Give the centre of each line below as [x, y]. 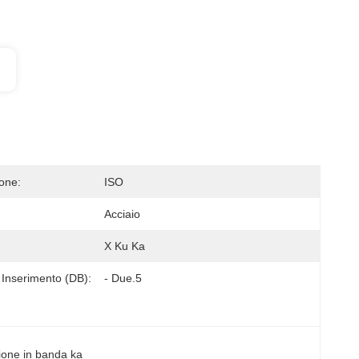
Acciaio [122, 214]
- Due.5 [123, 278]
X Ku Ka [125, 246]
